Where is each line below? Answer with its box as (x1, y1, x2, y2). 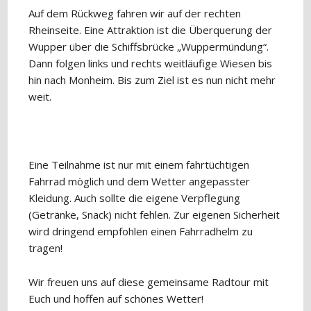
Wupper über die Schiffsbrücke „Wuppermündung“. (28, 40, 269, 53)
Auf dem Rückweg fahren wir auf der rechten (28, 6, 242, 20)
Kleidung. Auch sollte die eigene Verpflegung (28, 191, 241, 205)
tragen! (28, 241, 63, 255)
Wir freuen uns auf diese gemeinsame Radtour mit (28, 275, 269, 289)
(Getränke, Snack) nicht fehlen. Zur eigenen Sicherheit (28, 208, 280, 221)
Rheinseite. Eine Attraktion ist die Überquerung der (28, 23, 273, 37)
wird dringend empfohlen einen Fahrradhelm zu (28, 224, 253, 238)
